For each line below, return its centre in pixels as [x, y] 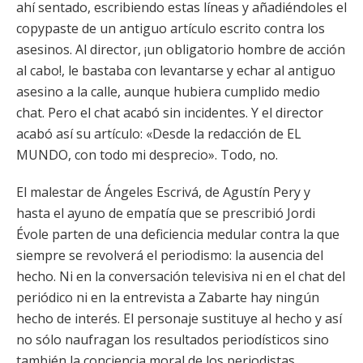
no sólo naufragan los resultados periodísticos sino [173, 340]
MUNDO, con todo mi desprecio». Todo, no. [147, 155]
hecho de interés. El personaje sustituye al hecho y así [179, 318]
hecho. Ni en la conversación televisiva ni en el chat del [181, 276]
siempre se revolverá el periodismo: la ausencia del [170, 255]
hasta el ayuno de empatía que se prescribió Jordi [166, 213]
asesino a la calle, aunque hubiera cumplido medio [168, 92]
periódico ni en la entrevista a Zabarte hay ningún [168, 297]
